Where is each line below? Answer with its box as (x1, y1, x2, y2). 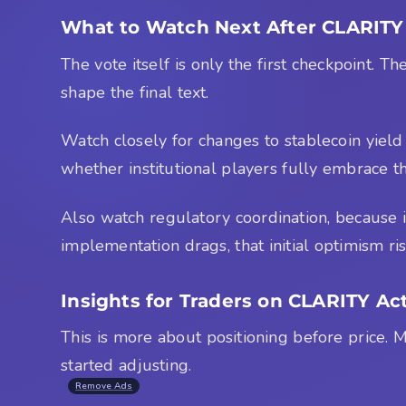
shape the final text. (61, 81, 209, 103)
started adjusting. (61, 354, 192, 377)
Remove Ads (75, 380, 133, 393)
